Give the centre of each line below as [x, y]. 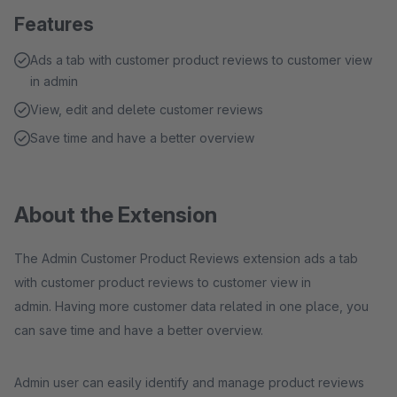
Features [54, 24]
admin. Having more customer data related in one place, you [191, 306]
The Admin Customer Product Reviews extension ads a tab [186, 258]
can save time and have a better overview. [140, 330]
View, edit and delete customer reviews [147, 109]
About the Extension [116, 215]
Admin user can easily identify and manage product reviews [189, 382]
